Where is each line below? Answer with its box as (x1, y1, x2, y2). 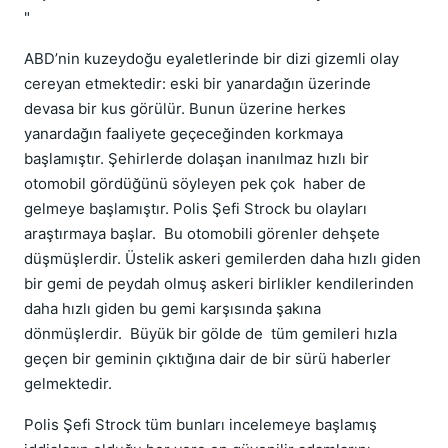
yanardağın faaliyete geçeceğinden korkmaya (24, 124, 343, 143)
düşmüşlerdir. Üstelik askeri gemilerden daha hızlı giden (24, 249, 421, 268)
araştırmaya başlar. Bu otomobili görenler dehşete (24, 224, 380, 243)
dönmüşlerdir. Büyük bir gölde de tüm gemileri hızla (24, 324, 397, 343)
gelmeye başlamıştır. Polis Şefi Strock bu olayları (24, 199, 367, 218)
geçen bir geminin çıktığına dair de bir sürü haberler (24, 349, 391, 368)
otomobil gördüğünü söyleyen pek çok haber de (24, 174, 366, 193)
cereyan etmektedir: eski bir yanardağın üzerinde (24, 74, 371, 93)
